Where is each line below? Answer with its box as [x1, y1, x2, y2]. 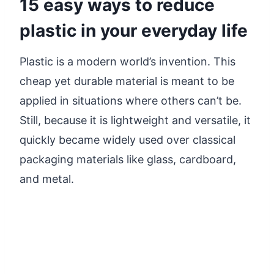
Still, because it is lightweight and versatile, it [20, 113, 251, 127]
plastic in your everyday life [20, 20, 248, 41]
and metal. [20, 172, 74, 185]
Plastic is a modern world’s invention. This [20, 54, 235, 68]
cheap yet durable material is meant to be [20, 74, 234, 87]
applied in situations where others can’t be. [20, 94, 242, 107]
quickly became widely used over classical [20, 133, 235, 146]
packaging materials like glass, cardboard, [20, 152, 236, 166]
